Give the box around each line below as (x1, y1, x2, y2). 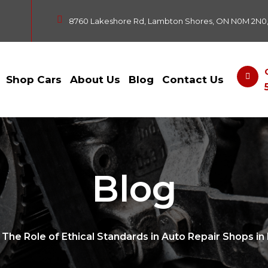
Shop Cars (6, 73, 62, 86)
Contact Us (162, 73, 224, 86)
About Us (70, 73, 121, 86)
